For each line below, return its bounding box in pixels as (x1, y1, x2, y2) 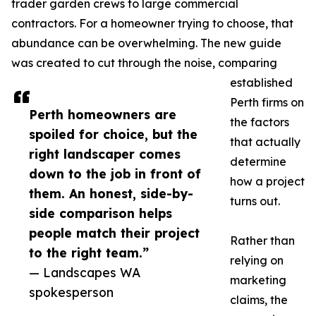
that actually (230, 135, 300, 150)
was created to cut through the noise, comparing (11, 56, 277, 71)
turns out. (230, 194, 280, 209)
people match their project (29, 225, 200, 241)
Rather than (230, 233, 295, 248)
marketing (230, 273, 286, 288)
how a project (230, 174, 305, 189)
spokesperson (29, 284, 114, 300)
